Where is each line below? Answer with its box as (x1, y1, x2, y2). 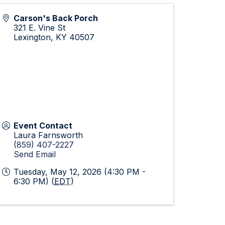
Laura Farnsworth (14, 130, 83, 141)
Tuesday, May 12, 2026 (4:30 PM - (14, 167, 146, 177)
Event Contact (14, 121, 72, 131)
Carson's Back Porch (14, 13, 98, 24)
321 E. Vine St (14, 23, 65, 33)
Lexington (14, 32, 51, 43)
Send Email (14, 149, 56, 160)
